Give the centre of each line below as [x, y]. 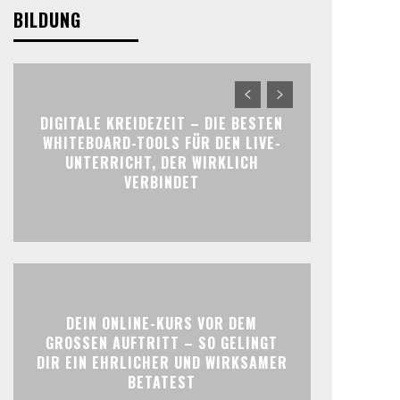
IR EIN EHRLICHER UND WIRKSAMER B [162, 362]
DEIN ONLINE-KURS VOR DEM [162, 323]
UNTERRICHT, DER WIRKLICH [162, 162]
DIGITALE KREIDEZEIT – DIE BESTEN [162, 123]
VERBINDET [162, 182]
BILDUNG [47, 20]
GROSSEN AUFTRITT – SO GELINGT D [162, 343]
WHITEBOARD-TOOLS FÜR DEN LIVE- [162, 143]
